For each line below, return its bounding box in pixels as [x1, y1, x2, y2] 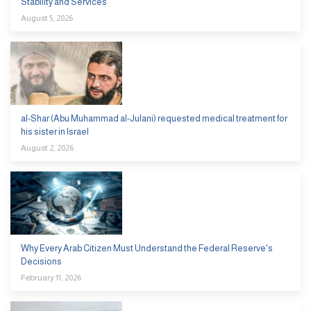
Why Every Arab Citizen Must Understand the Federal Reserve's [21, 242, 273, 253]
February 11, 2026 [21, 272, 81, 283]
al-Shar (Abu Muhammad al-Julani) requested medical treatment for [21, 112, 287, 124]
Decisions [21, 255, 62, 267]
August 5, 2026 [21, 12, 73, 23]
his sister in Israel [21, 126, 89, 137]
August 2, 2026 [21, 142, 74, 153]
